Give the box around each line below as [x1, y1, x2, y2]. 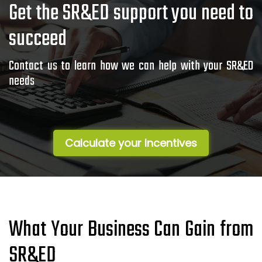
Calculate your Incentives [65, 135, 197, 150]
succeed [9, 22, 67, 56]
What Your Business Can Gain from [9, 213, 253, 247]
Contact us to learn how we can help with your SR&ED [9, 56, 253, 76]
